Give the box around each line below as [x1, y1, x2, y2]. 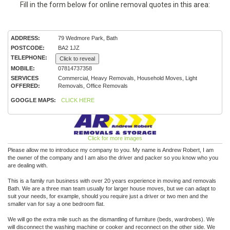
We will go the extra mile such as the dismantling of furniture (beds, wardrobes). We [8, 216, 215, 222]
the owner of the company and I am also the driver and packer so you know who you [8, 155, 218, 161]
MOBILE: [11, 65, 35, 71]
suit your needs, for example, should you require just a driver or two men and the [8, 193, 208, 199]
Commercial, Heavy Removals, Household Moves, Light [58, 75, 197, 81]
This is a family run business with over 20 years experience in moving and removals [8, 178, 216, 184]
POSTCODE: [11, 45, 45, 51]
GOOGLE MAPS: [11, 97, 56, 103]
